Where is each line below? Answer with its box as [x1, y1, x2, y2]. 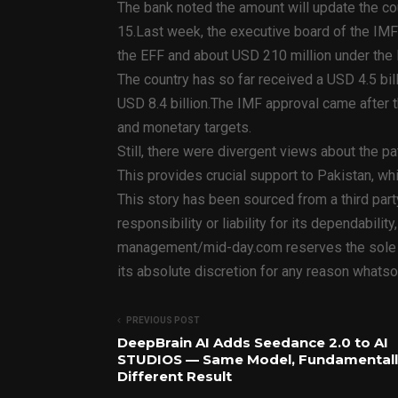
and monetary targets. [117, 119, 251, 136]
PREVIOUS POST [126, 315, 200, 325]
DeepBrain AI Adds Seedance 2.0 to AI [117, 334, 388, 351]
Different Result [117, 368, 232, 385]
